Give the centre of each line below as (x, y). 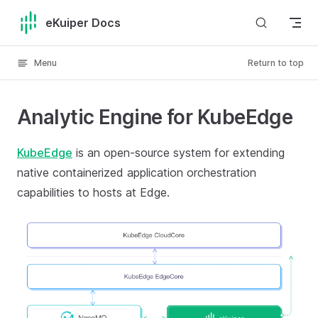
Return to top (276, 63)
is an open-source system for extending (179, 153)
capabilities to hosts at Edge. (93, 192)
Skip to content (51, 20)
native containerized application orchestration (137, 172)
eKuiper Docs (83, 22)
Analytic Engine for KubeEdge (155, 117)
